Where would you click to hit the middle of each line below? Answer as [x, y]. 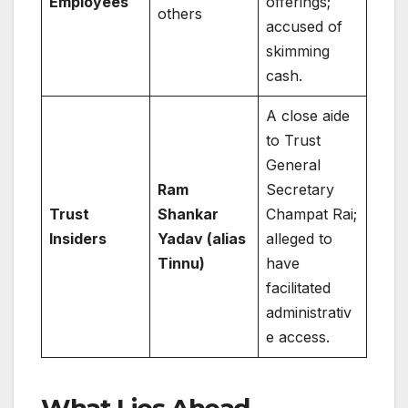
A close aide [308, 116]
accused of [304, 27]
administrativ [309, 313]
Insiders [78, 239]
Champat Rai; [311, 214]
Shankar [188, 214]
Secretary [300, 190]
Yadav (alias [202, 239]
